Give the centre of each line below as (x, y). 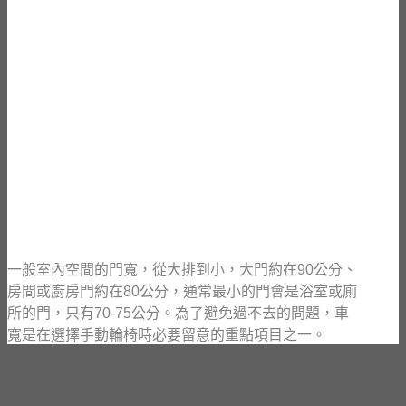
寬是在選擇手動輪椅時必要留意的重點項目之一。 (167, 334)
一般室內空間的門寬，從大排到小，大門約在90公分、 (182, 269)
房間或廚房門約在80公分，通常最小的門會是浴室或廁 (182, 291)
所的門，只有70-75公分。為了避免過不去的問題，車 (178, 313)
